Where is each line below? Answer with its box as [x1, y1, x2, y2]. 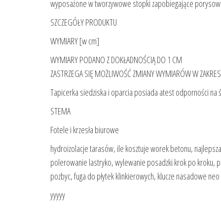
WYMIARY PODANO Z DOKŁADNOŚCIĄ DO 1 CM [50, 54, 182, 66]
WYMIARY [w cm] [50, 35, 99, 47]
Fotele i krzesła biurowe [50, 124, 119, 136]
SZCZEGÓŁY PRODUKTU [50, 16, 117, 29]
